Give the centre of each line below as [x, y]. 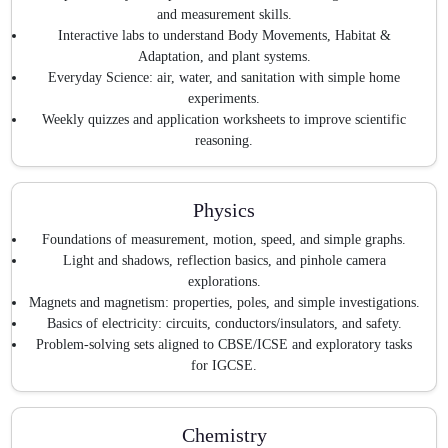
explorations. [224, 282]
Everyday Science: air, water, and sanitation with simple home [224, 77]
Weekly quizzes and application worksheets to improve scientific [224, 119]
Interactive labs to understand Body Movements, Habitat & [224, 35]
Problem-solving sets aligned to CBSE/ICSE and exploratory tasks [224, 345]
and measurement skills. [224, 14]
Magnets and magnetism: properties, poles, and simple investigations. [224, 303]
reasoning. [224, 140]
